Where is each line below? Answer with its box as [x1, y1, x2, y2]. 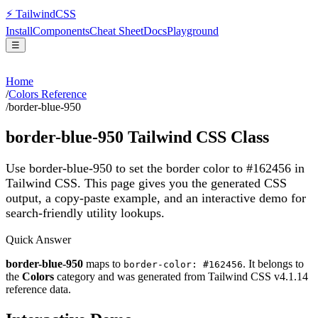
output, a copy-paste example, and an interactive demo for [6, 190, 306, 205]
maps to [83, 258, 124, 270]
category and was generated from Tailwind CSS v [54, 270, 280, 283]
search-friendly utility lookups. [6, 205, 165, 220]
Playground [167, 25, 219, 37]
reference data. [6, 283, 71, 296]
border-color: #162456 [124, 259, 243, 270]
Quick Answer [6, 234, 71, 246]
